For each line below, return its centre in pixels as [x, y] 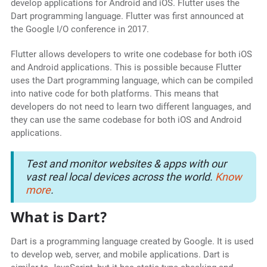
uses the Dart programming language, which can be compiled [131, 81]
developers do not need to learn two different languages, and [131, 107]
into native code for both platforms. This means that [114, 94]
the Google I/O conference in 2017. [80, 30]
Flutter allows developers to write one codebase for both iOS [131, 55]
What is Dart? [59, 217]
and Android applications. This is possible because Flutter [126, 68]
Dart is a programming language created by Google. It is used [132, 242]
